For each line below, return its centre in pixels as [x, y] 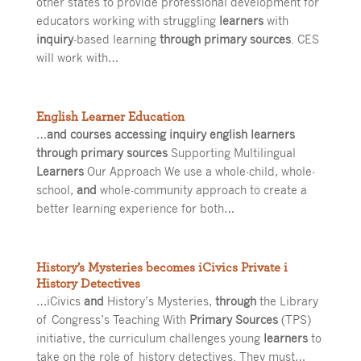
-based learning [116, 39]
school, [56, 189]
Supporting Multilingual [231, 152]
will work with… [77, 57]
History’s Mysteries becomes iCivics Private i [162, 268]
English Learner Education [110, 117]
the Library [287, 301]
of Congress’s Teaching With [112, 319]
